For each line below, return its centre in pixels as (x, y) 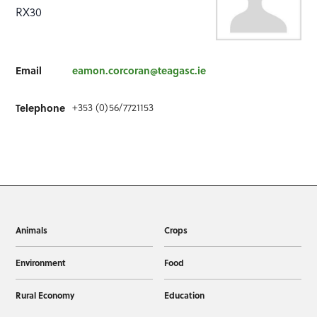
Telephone (41, 108)
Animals (32, 230)
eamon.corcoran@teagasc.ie (139, 70)
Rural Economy (45, 295)
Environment (41, 263)
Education (184, 295)
